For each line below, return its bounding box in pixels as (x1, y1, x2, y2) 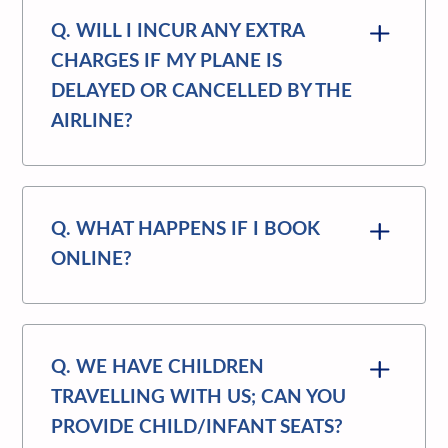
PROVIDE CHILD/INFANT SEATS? (51, 417, 344, 437)
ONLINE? (51, 249, 133, 269)
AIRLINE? (51, 111, 134, 131)
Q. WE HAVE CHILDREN (51, 357, 265, 377)
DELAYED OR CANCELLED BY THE (51, 81, 353, 101)
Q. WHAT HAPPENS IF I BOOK (51, 219, 321, 239)
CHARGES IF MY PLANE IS (51, 51, 283, 71)
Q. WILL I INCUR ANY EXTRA (51, 21, 305, 41)
